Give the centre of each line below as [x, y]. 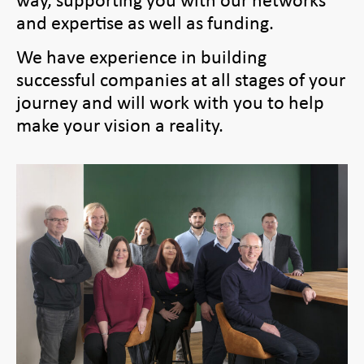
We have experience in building [141, 56]
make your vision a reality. [120, 125]
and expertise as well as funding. [145, 22]
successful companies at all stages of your [181, 79]
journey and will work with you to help [170, 102]
